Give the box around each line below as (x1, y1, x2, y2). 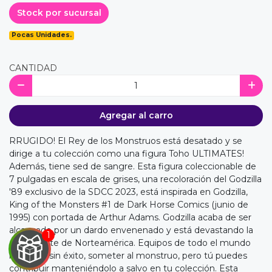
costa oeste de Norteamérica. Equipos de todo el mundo (9, 237, 251, 249)
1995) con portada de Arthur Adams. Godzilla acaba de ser (9, 212, 251, 223)
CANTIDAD (9, 63, 57, 74)
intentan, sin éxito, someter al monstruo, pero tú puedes (9, 250, 247, 262)
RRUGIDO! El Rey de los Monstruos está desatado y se (9, 135, 242, 147)
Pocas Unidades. (12, 31, 72, 39)
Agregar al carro (99, 110, 173, 121)
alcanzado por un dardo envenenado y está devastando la (9, 225, 253, 236)
